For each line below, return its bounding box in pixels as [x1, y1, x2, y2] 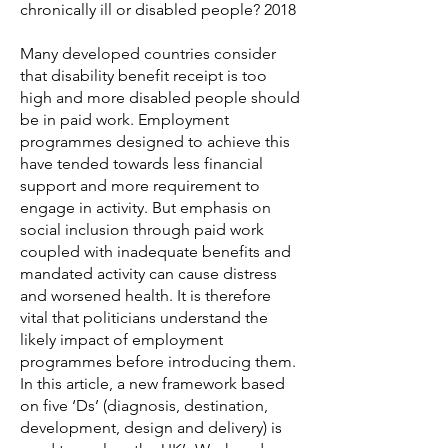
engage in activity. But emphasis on [20, 198, 271, 217]
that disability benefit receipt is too [20, 66, 267, 85]
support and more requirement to [20, 176, 260, 195]
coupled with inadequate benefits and [20, 242, 291, 261]
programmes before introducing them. [20, 352, 296, 371]
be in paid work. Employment [20, 110, 229, 129]
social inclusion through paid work [20, 220, 264, 239]
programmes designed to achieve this [20, 132, 290, 151]
